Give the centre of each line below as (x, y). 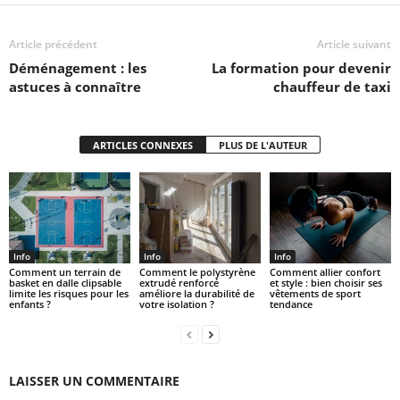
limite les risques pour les (69, 293)
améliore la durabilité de (196, 293)
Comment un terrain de (65, 271)
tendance (291, 304)
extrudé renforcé (179, 282)
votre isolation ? (176, 304)
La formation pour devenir (301, 67)
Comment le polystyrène (197, 271)
